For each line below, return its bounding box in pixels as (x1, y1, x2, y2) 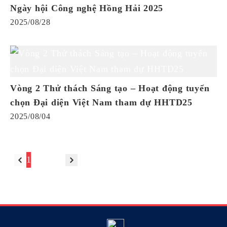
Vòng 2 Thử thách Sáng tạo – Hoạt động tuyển (10, 83, 210, 93)
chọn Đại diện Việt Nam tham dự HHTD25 (10, 97, 193, 107)
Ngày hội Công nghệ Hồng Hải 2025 (10, 3, 163, 13)
